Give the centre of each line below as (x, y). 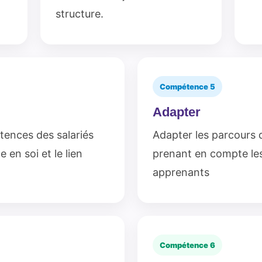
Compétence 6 (187, 245)
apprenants (181, 172)
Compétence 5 (187, 87)
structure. (80, 14)
